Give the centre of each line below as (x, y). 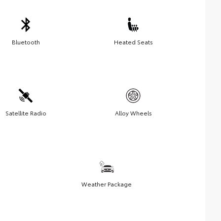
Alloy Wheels (133, 113)
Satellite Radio (26, 113)
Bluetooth (26, 42)
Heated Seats (133, 42)
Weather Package (106, 184)
